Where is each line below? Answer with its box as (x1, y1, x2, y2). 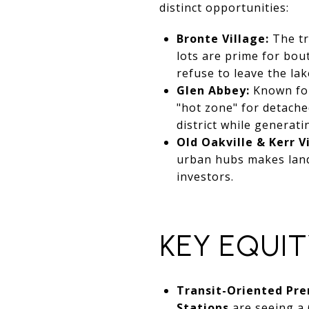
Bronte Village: (176, 30, 269, 46)
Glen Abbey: (176, 82, 250, 98)
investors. (176, 168, 234, 184)
